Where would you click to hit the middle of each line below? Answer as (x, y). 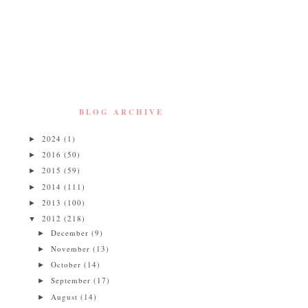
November (72, 248)
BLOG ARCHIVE (121, 112)
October (68, 264)
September (73, 280)
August (66, 296)
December (71, 232)
